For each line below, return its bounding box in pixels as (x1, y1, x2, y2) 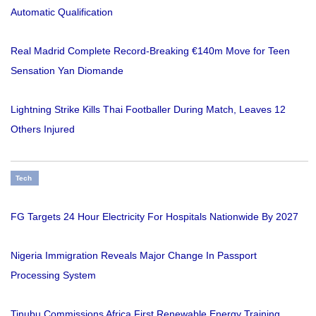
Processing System (11, 269, 96, 281)
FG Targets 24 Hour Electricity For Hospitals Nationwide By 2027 (11, 211, 298, 223)
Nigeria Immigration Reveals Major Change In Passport (11, 250, 257, 262)
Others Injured (11, 123, 75, 135)
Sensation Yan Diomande (11, 65, 123, 77)
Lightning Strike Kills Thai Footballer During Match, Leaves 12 (11, 104, 286, 116)
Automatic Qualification (11, 6, 113, 18)
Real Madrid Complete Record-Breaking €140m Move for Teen (11, 45, 290, 57)
